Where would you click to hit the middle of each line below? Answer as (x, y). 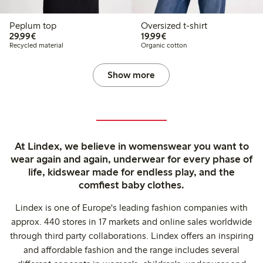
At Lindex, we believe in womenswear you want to (131, 146)
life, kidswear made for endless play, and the (131, 172)
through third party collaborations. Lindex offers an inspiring (131, 235)
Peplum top (33, 25)
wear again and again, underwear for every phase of (131, 159)
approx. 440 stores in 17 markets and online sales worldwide (131, 221)
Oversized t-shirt (174, 25)
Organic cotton (163, 45)
